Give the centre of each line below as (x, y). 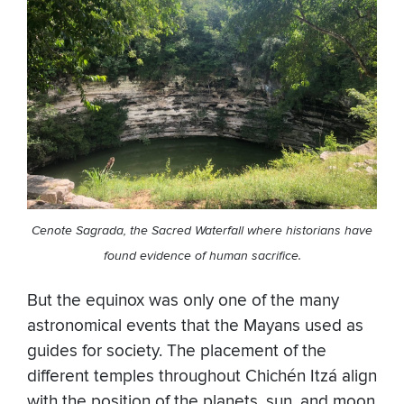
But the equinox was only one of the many (183, 301)
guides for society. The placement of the (177, 352)
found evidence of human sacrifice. (202, 256)
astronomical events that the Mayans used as (195, 326)
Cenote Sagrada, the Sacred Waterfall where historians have (202, 231)
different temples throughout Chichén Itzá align (202, 377)
